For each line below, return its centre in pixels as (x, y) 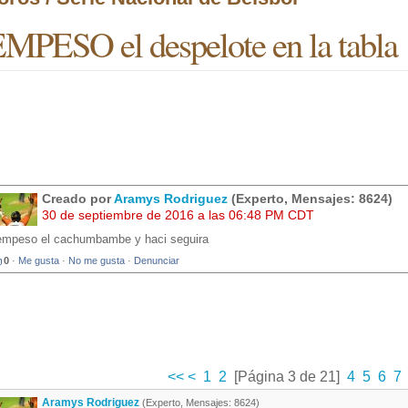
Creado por (78, 199)
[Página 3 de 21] (287, 377)
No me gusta (97, 261)
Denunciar (157, 261)
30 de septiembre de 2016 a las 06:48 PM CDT (178, 215)
